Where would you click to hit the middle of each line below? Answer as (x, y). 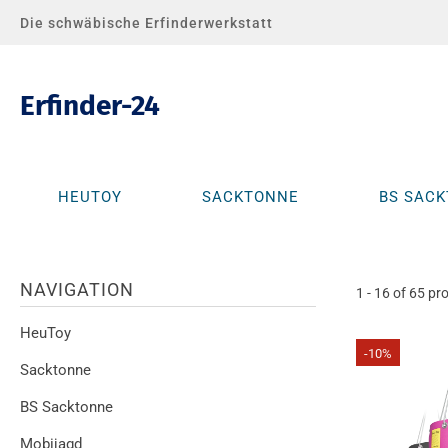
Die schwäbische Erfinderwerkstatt (146, 22)
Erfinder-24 (90, 105)
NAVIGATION (77, 289)
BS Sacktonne (66, 407)
